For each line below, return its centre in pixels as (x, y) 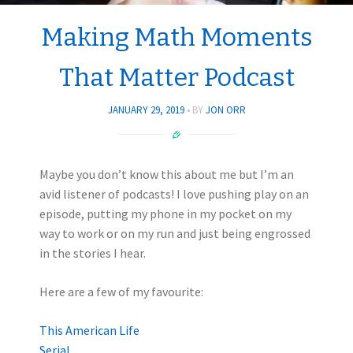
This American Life (89, 330)
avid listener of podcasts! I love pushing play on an (174, 193)
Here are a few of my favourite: (121, 291)
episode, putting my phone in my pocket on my (165, 213)
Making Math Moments (176, 37)
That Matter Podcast (176, 77)
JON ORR (225, 110)
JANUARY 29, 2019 (146, 110)
